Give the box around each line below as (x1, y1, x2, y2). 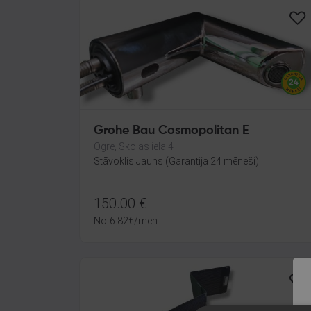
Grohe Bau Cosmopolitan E (94, 124, 249, 137)
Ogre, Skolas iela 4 (94, 141, 174, 152)
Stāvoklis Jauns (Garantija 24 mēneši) (94, 155, 259, 167)
